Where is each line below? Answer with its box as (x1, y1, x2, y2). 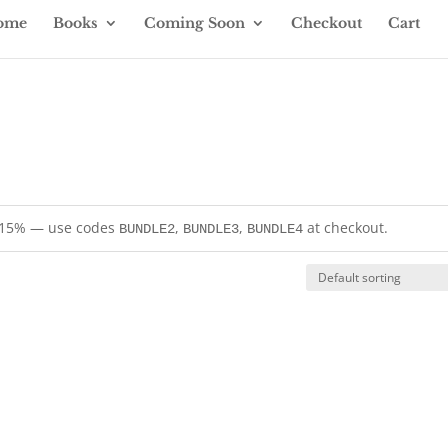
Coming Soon (144, 13, 245, 32)
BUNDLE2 (119, 220, 176, 237)
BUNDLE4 (247, 220, 304, 237)
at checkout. (303, 217, 389, 237)
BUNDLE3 (183, 220, 240, 237)
